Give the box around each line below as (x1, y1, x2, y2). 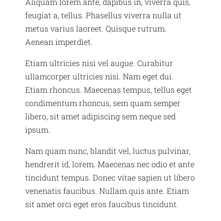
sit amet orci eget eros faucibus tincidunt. (25, 199, 179, 210)
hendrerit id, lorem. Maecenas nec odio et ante (25, 159, 195, 170)
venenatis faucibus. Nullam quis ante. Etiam (25, 185, 189, 196)
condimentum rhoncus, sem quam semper (25, 98, 181, 109)
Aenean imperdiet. (25, 37, 93, 47)
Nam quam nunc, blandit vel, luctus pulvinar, (25, 146, 191, 156)
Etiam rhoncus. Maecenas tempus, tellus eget (25, 84, 192, 95)
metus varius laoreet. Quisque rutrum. (25, 23, 167, 34)
